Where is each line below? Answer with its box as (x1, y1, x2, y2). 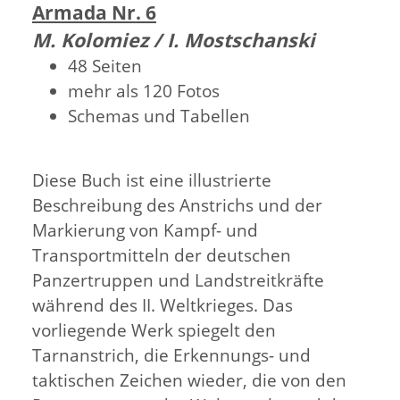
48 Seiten (68, 54, 142, 78)
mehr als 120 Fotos (68, 79, 220, 103)
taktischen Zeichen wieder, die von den (32, 369, 346, 392)
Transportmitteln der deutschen (32, 244, 291, 267)
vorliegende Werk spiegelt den (32, 319, 276, 342)
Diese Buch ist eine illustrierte (32, 169, 271, 192)
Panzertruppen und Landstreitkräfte (32, 269, 324, 292)
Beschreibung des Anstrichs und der (32, 194, 322, 217)
